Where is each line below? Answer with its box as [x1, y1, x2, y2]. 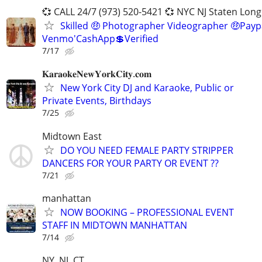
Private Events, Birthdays [42, 94, 151, 108]
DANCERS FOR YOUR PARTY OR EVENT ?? [42, 156, 219, 170]
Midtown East [42, 129, 102, 143]
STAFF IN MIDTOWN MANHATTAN [42, 218, 187, 232]
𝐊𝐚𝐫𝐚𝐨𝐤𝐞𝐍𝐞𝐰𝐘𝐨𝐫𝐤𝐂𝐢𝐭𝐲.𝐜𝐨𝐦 [42, 67, 151, 81]
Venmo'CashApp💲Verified [42, 32, 158, 46]
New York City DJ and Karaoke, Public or [60, 81, 234, 95]
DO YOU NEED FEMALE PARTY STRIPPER [60, 143, 233, 157]
